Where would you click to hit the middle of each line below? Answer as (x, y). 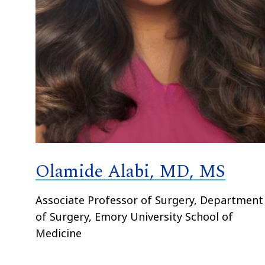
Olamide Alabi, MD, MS (131, 172)
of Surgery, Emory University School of (135, 217)
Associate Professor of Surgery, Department (150, 200)
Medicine (59, 233)
